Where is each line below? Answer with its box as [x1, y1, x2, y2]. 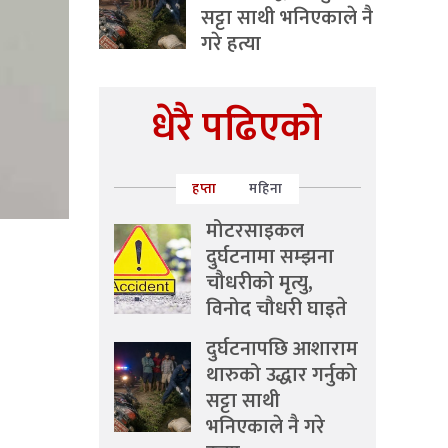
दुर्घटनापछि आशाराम [206, 332, 358, 366]
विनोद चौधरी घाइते [206, 292, 347, 326]
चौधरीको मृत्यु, [206, 266, 313, 300]
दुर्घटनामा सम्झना [206, 240, 334, 274]
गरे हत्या [201, 27, 261, 61]
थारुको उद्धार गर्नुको [206, 358, 357, 392]
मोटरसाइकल [206, 214, 304, 248]
